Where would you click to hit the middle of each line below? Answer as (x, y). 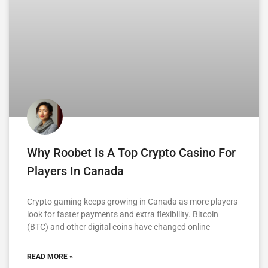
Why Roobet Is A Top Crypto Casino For (131, 153)
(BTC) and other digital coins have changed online (118, 227)
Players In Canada (75, 171)
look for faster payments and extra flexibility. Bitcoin (123, 214)
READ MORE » (50, 257)
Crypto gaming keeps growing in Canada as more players (132, 202)
